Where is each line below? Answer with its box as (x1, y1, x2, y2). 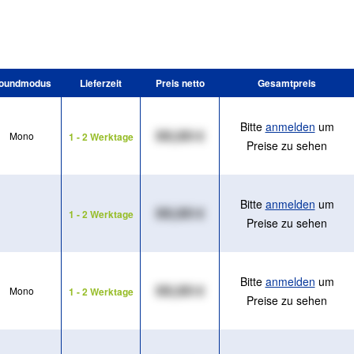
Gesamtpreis (258, 76, 316, 91)
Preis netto (155, 76, 205, 91)
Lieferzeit (80, 76, 122, 91)
